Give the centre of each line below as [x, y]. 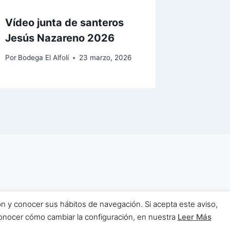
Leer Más [194, 217]
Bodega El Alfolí [44, 58]
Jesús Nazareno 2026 [60, 38]
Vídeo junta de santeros [65, 22]
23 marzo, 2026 [106, 58]
